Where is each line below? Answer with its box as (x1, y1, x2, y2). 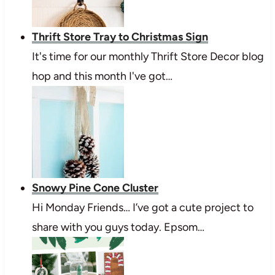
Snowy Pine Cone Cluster (31, 180, 158, 195)
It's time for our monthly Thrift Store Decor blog (31, 49, 264, 63)
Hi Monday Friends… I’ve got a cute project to (31, 200, 254, 214)
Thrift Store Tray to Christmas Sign (31, 29, 208, 44)
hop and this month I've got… (31, 69, 172, 83)
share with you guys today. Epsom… (31, 220, 204, 234)
